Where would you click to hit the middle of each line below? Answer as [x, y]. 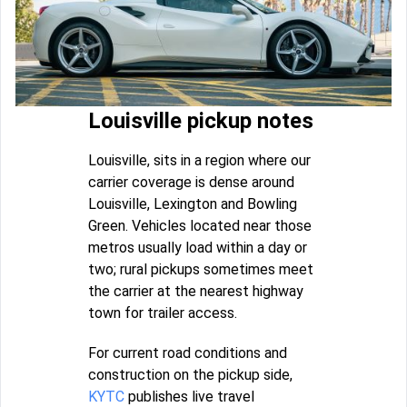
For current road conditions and [188, 353]
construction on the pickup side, [190, 375]
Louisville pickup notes [201, 121]
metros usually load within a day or [198, 248]
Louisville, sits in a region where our [199, 161]
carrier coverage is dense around [191, 183]
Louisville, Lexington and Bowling [193, 204]
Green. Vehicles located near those [200, 226]
